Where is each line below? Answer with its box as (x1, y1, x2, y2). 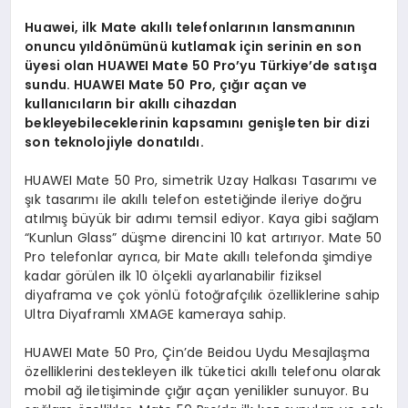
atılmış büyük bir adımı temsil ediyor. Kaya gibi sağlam (25, 209, 380, 228)
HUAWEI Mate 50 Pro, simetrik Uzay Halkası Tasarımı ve (25, 170, 378, 189)
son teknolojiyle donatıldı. (25, 132, 204, 151)
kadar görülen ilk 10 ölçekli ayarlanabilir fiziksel (25, 266, 322, 285)
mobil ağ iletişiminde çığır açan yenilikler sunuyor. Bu (25, 381, 369, 400)
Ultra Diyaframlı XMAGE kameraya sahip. (25, 304, 286, 323)
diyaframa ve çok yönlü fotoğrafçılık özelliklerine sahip (25, 285, 381, 304)
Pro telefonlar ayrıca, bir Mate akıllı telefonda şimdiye (25, 247, 372, 266)
